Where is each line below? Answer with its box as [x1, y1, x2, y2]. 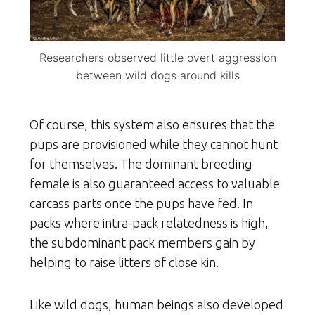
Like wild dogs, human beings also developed [30, 297, 283, 311]
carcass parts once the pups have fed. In [30, 195, 253, 210]
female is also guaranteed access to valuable [30, 176, 280, 191]
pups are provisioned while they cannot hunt [30, 136, 278, 151]
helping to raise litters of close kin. [30, 255, 219, 269]
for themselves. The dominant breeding [30, 156, 252, 171]
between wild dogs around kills [75, 67, 240, 82]
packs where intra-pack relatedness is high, [30, 215, 269, 230]
